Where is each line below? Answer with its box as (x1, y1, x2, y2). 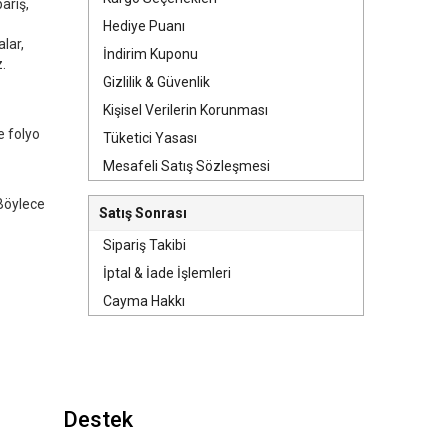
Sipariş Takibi (103, 237, 186, 253)
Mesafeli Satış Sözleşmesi (103, 158, 270, 174)
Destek (63, 407, 133, 432)
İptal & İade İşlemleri (103, 265, 231, 281)
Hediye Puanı (103, 18, 185, 34)
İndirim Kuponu (103, 46, 198, 62)
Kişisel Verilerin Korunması (103, 102, 268, 118)
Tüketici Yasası (103, 130, 197, 146)
